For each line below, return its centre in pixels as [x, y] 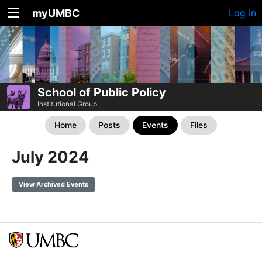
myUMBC [56, 13]
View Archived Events [54, 185]
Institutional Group [67, 104]
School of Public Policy [102, 93]
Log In [242, 13]
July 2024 [50, 157]
